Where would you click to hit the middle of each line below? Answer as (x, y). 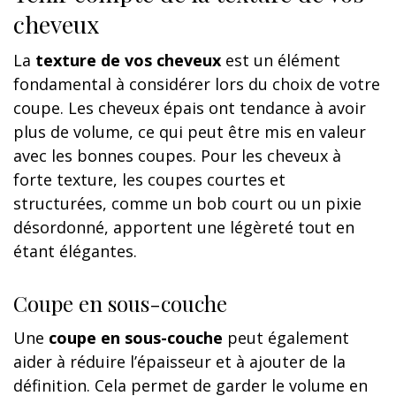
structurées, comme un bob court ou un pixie (187, 204)
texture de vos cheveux (128, 61)
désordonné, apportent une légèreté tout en (184, 228)
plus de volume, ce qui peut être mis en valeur (190, 132)
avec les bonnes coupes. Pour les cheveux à (177, 156)
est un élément (281, 61)
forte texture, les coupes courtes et (149, 180)
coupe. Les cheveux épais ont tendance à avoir (190, 108)
